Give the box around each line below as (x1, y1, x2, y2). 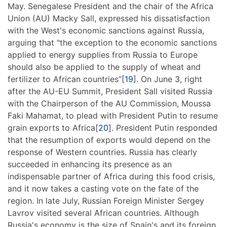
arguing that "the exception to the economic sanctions (8, 37, 217, 48)
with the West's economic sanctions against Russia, (8, 25, 204, 36)
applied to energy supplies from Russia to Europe (8, 50, 198, 60)
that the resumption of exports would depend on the (8, 135, 210, 145)
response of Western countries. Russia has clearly (8, 147, 197, 158)
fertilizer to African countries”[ (8, 74, 125, 85)
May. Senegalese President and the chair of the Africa (8, 1, 213, 12)
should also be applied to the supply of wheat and (8, 62, 201, 72)
